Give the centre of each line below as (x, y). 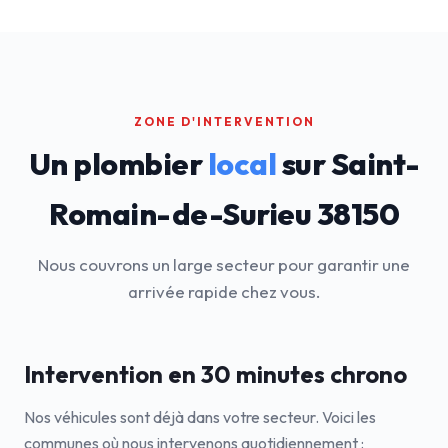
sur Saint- (348, 164)
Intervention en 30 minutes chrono (215, 374)
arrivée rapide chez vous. (224, 291)
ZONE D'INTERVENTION (224, 121)
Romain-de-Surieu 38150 (224, 214)
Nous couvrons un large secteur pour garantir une (224, 264)
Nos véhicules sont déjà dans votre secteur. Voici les (200, 417)
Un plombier (118, 164)
